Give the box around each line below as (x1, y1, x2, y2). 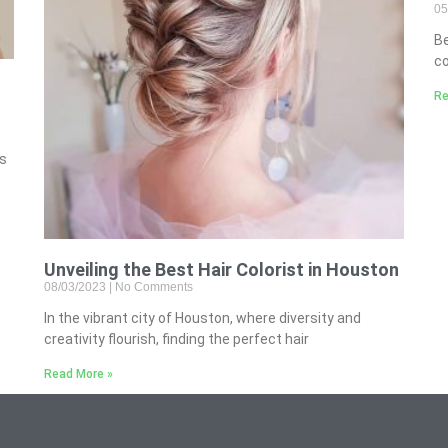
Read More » (44, 366, 113, 381)
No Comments (112, 279, 193, 294)
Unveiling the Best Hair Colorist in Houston (44, 258, 399, 280)
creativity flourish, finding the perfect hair (44, 330, 309, 347)
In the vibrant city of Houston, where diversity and (44, 309, 361, 326)
